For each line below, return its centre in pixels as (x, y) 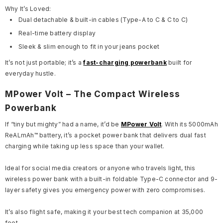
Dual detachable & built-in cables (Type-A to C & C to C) (103, 20)
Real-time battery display (57, 33)
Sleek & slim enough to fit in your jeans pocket (89, 47)
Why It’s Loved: (28, 9)
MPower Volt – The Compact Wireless (93, 94)
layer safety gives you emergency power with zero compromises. (105, 190)
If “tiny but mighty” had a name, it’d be (63, 124)
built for (179, 62)
